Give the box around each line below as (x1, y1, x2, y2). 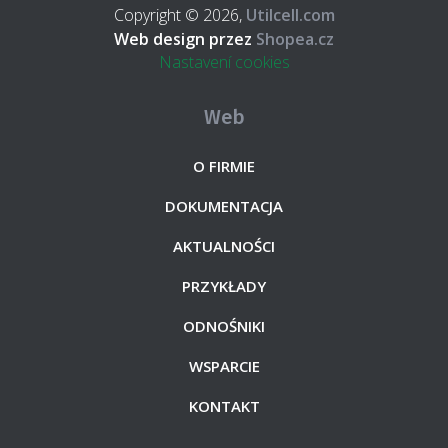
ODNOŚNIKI (183, 316, 265, 337)
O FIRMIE (193, 156, 255, 177)
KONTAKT (188, 396, 260, 417)
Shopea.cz (252, 28, 334, 51)
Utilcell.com (245, 4, 335, 27)
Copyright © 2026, (113, 4, 246, 27)
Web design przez (114, 28, 252, 51)
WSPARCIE (188, 356, 260, 377)
